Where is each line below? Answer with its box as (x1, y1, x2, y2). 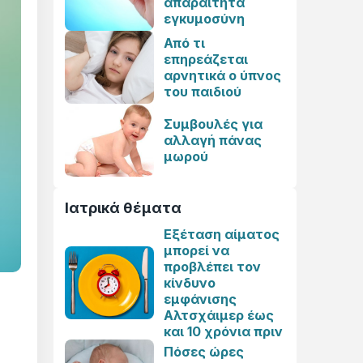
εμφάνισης (164, 291, 237, 307)
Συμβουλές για (164, 116, 263, 132)
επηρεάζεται (164, 51, 248, 67)
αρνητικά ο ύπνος (164, 67, 281, 83)
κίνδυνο (164, 275, 216, 291)
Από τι (164, 35, 205, 51)
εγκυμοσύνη (164, 11, 245, 27)
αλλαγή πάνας (164, 132, 262, 148)
